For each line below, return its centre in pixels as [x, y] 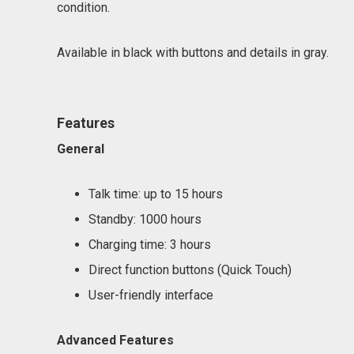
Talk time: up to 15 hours [156, 194]
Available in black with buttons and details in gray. [193, 53]
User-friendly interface [151, 295]
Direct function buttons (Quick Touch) [190, 270]
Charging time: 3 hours [150, 245]
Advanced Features [115, 340]
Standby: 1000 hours [145, 219]
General [81, 149]
